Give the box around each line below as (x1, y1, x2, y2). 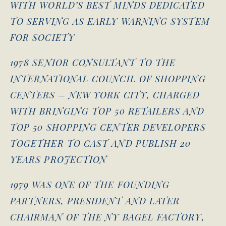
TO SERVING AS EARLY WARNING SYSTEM (10, 15, 210, 27)
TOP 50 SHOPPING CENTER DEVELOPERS (10, 121, 206, 133)
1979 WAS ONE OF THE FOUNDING (10, 178, 170, 191)
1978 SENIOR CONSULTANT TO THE (10, 56, 176, 69)
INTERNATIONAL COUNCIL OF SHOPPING (10, 72, 206, 85)
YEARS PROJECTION (10, 153, 107, 165)
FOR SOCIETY (10, 31, 75, 43)
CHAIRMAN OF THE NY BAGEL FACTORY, (10, 210, 205, 223)
